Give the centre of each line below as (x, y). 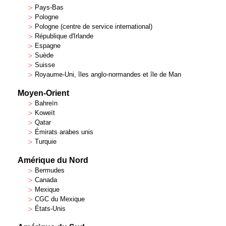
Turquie (46, 142)
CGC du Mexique (60, 199)
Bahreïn (46, 103)
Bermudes (50, 170)
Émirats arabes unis (64, 132)
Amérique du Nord (53, 160)
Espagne (48, 46)
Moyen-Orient (43, 93)
